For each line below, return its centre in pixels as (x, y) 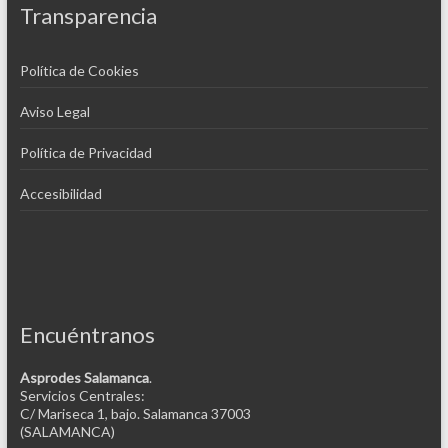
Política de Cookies (79, 71)
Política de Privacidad (85, 153)
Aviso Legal (54, 112)
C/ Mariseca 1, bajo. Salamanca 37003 (135, 414)
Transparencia (88, 16)
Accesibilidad (60, 194)
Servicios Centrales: (82, 396)
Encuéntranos (87, 335)
